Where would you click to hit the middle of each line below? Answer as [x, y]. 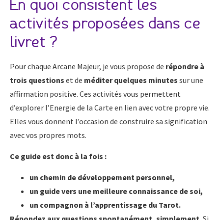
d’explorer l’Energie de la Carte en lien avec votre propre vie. [110, 108]
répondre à [185, 67]
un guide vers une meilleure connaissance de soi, [116, 191]
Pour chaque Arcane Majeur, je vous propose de [88, 67]
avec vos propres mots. [48, 135]
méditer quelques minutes [131, 80]
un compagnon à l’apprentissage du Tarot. [106, 205]
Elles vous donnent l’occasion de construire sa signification [109, 122]
